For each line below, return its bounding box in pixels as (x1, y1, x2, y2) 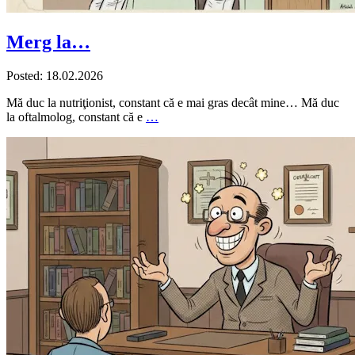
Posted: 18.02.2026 (6, 69, 103, 83)
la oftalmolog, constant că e (6, 110, 146, 124)
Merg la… (6, 32, 90, 53)
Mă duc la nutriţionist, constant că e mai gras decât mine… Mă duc (6, 96, 339, 110)
